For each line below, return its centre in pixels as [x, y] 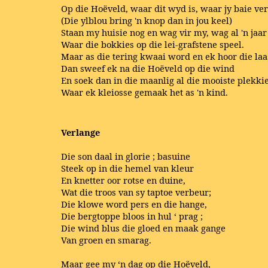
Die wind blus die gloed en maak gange [143, 228]
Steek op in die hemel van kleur [127, 168]
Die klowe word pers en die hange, [134, 204]
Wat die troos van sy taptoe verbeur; [136, 192]
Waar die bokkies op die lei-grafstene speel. [153, 44]
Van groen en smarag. [106, 240]
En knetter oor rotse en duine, [123, 180]
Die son [78, 156]
